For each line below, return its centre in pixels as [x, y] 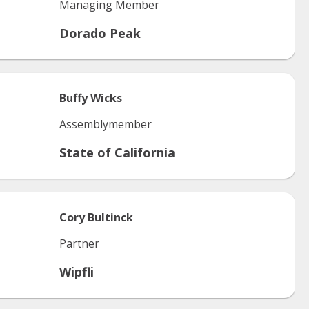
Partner [79, 243]
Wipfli [77, 272]
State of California [117, 152]
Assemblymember [106, 124]
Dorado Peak [100, 33]
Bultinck [110, 217]
